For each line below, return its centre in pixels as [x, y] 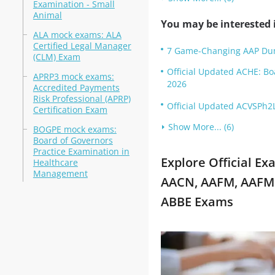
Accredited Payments [76, 87]
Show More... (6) [201, 127]
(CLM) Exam [56, 57]
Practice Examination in [81, 151]
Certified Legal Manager [82, 46]
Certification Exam [70, 110]
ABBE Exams [197, 202]
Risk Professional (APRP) [82, 99]
